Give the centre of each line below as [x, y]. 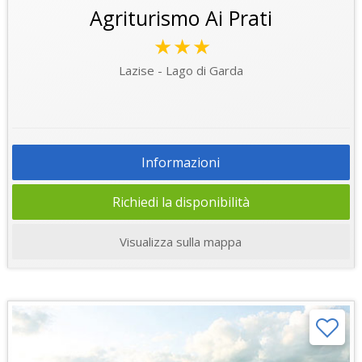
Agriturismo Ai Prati [181, 17]
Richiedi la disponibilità [181, 202]
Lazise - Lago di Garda [181, 70]
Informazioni [181, 162]
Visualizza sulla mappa [181, 241]
